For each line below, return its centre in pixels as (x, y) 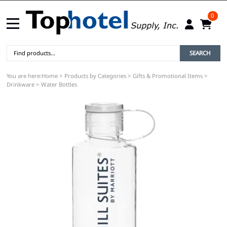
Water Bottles (59, 84)
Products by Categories (95, 75)
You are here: (24, 75)
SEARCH (200, 53)
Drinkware (21, 84)
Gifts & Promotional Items (168, 75)
